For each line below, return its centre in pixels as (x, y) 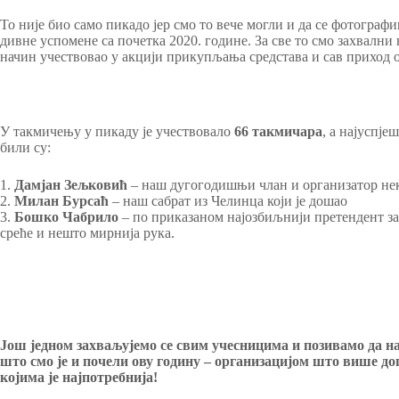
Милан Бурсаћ (61, 201)
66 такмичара (278, 132)
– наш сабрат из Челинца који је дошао (228, 201)
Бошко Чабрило (66, 217)
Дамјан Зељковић (71, 185)
